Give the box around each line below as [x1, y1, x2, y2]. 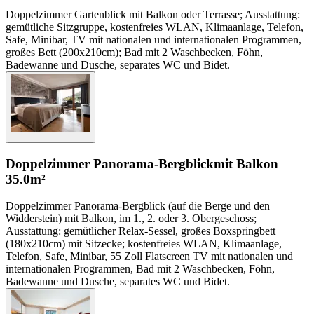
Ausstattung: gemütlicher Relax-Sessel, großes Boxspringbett [6, 225, 275, 238]
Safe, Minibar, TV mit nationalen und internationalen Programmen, [6, 34, 301, 46]
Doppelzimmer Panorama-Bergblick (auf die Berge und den [6, 200, 270, 212]
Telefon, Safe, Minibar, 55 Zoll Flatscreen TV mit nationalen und [6, 250, 293, 263]
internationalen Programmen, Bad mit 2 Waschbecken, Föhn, [6, 263, 275, 275]
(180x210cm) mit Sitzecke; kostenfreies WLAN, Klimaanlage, [6, 238, 282, 250]
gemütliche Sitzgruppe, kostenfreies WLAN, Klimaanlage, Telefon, [6, 21, 303, 34]
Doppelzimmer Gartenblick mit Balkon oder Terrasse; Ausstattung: [6, 8, 300, 21]
